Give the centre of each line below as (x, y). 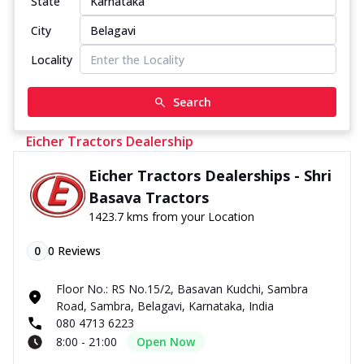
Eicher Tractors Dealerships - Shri (210, 175)
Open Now (166, 342)
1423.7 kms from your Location (172, 217)
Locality (52, 59)
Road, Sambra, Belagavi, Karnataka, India (165, 306)
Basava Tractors (149, 197)
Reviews (78, 251)
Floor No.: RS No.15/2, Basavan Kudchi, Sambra (182, 289)
